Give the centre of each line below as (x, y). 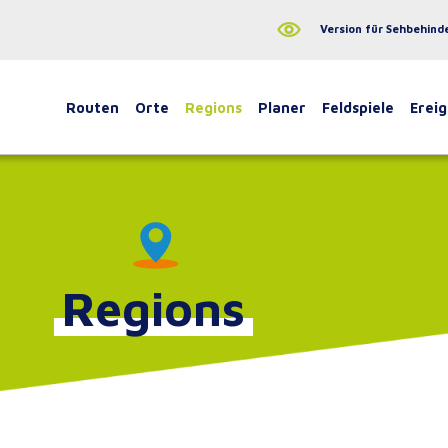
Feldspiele (358, 107)
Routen (92, 107)
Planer (282, 107)
